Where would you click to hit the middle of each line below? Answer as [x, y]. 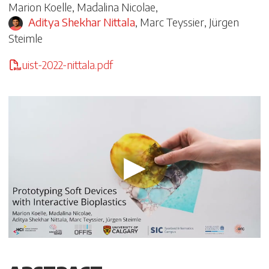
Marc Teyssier [172, 22]
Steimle [26, 38]
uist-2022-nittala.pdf [67, 64]
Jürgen [224, 22]
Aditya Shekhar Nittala [82, 22]
